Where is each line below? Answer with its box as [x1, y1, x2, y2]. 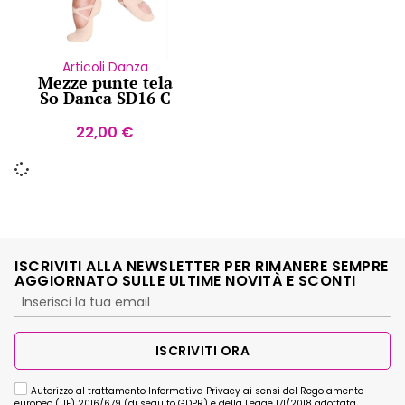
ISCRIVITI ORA [155, 341, 250, 360]
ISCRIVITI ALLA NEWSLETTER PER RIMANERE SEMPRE [14, 255, 389, 277]
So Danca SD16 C [39, 86, 171, 108]
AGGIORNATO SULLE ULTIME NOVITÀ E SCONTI [14, 269, 356, 291]
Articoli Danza [61, 57, 148, 76]
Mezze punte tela [37, 71, 173, 93]
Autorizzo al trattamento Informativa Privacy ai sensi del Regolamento [31, 384, 363, 399]
